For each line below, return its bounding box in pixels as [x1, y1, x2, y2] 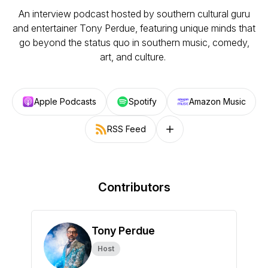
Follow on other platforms [163, 129, 263, 139]
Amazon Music [189, 96, 246, 106]
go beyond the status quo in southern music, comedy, [19, 36, 249, 48]
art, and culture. [100, 51, 168, 63]
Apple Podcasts [34, 96, 96, 106]
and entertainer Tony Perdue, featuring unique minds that [13, 22, 255, 34]
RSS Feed [106, 124, 146, 134]
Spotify [129, 96, 157, 106]
